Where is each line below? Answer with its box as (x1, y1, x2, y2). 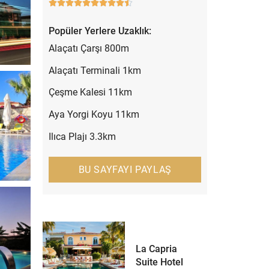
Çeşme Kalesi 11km (49, 86, 132, 98)
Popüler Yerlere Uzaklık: (49, 25, 151, 37)
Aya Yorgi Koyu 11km (49, 109, 139, 121)
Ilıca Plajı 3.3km (49, 130, 116, 142)
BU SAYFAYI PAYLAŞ (78, 163, 172, 175)
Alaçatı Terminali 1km (49, 64, 141, 76)
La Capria (136, 243, 178, 255)
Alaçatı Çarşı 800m (49, 43, 129, 55)
